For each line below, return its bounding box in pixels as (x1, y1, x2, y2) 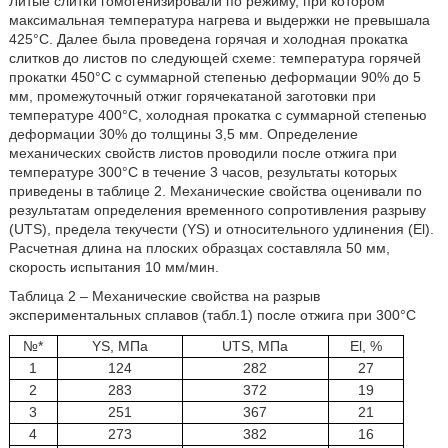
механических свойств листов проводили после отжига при (8, 145, 397, 162)
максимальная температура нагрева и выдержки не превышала (8, 12, 430, 29)
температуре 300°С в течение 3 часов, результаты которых (8, 164, 397, 181)
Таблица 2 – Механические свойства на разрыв (8, 288, 320, 305)
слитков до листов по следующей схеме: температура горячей (8, 50, 421, 67)
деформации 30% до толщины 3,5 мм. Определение (8, 126, 358, 143)
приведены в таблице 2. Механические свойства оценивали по (8, 183, 422, 200)
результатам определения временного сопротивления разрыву (8, 202, 426, 219)
